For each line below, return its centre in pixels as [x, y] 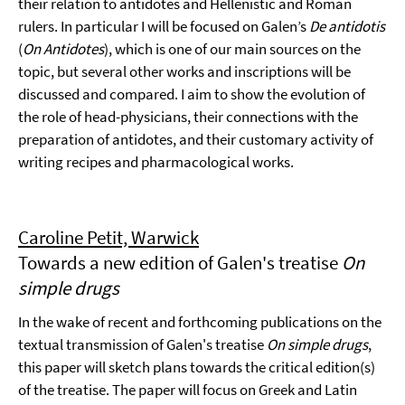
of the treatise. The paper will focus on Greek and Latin [188, 390]
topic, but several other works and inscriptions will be [184, 71]
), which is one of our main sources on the [232, 49]
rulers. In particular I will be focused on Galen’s [164, 26]
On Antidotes [63, 49]
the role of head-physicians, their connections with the [188, 117]
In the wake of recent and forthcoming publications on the [200, 322]
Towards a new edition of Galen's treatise [180, 263]
